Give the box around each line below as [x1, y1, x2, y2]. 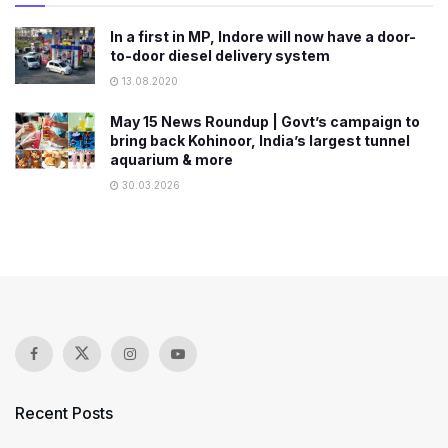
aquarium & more [110, 150, 233, 168]
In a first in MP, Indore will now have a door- [110, 27, 416, 45]
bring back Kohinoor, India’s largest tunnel [110, 131, 410, 149]
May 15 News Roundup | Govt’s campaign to [110, 112, 420, 130]
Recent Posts [15, 402, 113, 423]
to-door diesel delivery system [110, 46, 330, 64]
